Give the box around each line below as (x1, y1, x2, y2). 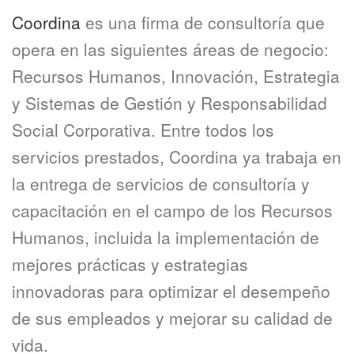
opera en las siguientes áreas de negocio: (12, 37, 329, 61)
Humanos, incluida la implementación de (12, 225, 319, 249)
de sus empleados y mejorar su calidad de (12, 306, 333, 330)
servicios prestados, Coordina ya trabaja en (12, 145, 341, 168)
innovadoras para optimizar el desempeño (12, 279, 330, 303)
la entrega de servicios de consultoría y (12, 171, 310, 195)
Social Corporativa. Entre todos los (12, 118, 274, 141)
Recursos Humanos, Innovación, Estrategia (12, 64, 340, 88)
